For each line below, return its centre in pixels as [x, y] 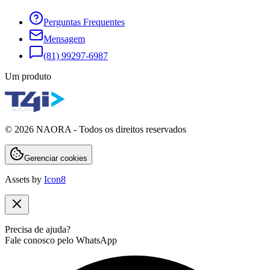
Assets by [23, 179]
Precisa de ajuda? [38, 229]
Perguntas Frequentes [84, 22]
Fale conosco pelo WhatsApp [61, 240]
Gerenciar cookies [56, 158]
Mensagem [64, 39]
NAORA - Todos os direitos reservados [110, 129]
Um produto [28, 76]
